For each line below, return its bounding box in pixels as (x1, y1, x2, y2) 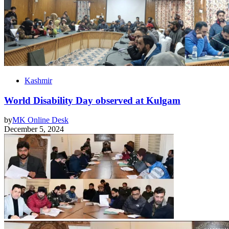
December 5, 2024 (4, 125, 64, 134)
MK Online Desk (12, 116, 68, 125)
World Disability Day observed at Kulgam (4, 95, 180, 106)
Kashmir (25, 76, 52, 85)
